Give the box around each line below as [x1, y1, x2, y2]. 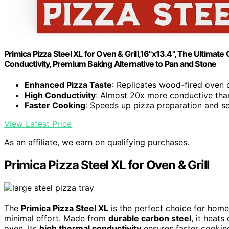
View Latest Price [4, 119, 72, 129]
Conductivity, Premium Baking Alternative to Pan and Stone [4, 59, 217, 70]
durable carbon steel [108, 213, 191, 224]
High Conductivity [25, 90, 96, 101]
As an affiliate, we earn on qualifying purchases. [4, 137, 189, 148]
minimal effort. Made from [4, 213, 108, 224]
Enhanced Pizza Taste [25, 80, 112, 90]
